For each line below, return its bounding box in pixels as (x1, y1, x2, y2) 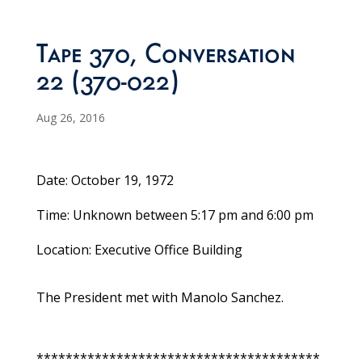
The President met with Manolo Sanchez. (36, 288, 284, 307)
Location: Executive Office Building (36, 241, 242, 259)
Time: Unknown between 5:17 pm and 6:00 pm (36, 206, 314, 225)
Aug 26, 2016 (36, 110, 105, 126)
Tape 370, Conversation (36, 44, 296, 72)
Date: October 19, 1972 (36, 171, 174, 190)
